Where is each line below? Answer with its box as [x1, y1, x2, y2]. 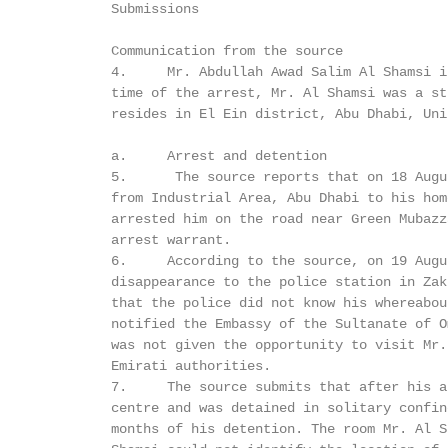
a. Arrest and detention [39, 148, 327, 164]
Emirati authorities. [39, 358, 271, 374]
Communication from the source [39, 43, 343, 59]
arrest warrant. [39, 232, 231, 248]
